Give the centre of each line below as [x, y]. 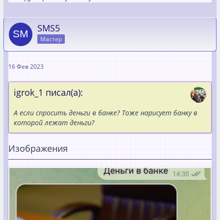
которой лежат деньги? [54, 122]
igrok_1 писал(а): [48, 92]
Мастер [51, 39]
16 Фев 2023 [26, 66]
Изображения [38, 148]
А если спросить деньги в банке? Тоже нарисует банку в [106, 112]
